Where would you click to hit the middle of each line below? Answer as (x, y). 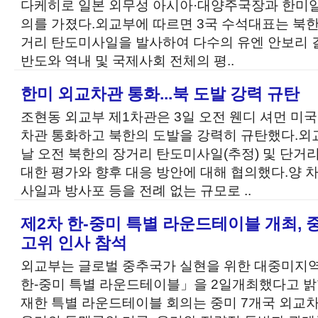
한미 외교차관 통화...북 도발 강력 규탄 (160, 94)
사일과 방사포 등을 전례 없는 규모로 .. (136, 190)
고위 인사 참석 (74, 243)
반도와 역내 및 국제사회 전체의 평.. (127, 60)
